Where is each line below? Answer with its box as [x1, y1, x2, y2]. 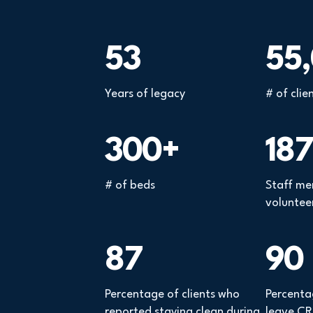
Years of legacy [105, 88, 185, 101]
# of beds [105, 180, 155, 192]
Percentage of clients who [105, 289, 240, 301]
